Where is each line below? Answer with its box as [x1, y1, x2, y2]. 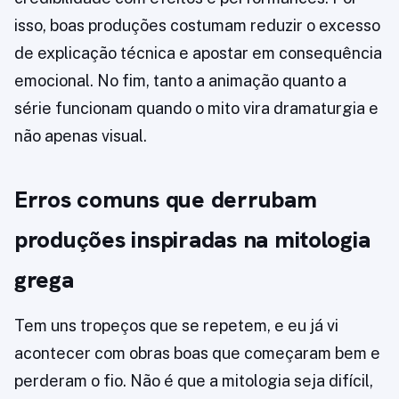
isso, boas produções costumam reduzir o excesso [14, 16, 380, 36]
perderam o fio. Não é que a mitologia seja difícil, [14, 371, 373, 391]
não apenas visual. [14, 126, 147, 146]
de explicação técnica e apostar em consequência [14, 44, 382, 63]
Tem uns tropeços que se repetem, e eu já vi [14, 316, 338, 336]
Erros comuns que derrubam [14, 184, 317, 216]
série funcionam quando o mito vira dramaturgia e [14, 99, 379, 118]
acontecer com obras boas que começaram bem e [14, 344, 380, 363]
